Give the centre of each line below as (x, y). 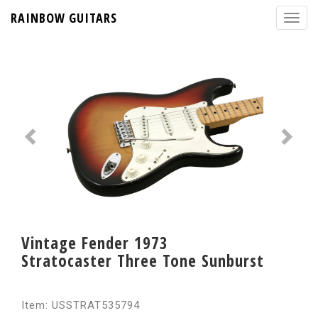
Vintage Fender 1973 (95, 243)
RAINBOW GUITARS (64, 18)
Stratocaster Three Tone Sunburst (143, 261)
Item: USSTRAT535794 (81, 305)
